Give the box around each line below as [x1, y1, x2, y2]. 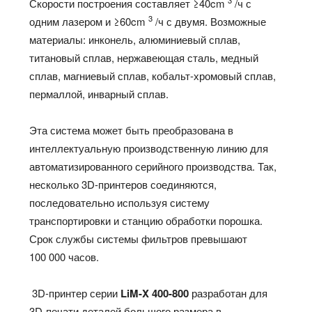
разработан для [189, 286, 268, 301]
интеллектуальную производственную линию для [29, 141, 269, 156]
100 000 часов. [29, 249, 100, 265]
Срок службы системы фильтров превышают [29, 231, 248, 247]
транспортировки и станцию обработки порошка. [29, 213, 263, 228]
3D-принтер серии [29, 286, 121, 301]
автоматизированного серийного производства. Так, [29, 159, 277, 174]
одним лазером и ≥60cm [29, 14, 149, 29]
